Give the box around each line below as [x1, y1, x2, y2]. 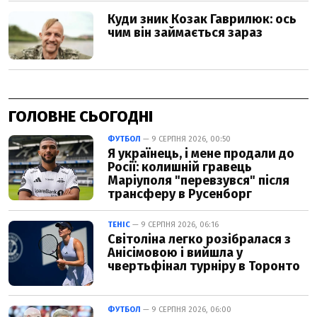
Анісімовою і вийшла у [108, 244, 243, 260]
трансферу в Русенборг [108, 185, 252, 202]
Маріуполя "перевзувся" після [108, 172, 289, 188]
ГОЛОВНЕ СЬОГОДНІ [8, 106, 153, 126]
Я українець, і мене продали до [108, 145, 294, 161]
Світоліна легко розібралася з [108, 231, 291, 247]
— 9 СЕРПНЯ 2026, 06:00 [141, 304, 231, 314]
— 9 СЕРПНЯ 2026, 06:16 [130, 219, 219, 229]
